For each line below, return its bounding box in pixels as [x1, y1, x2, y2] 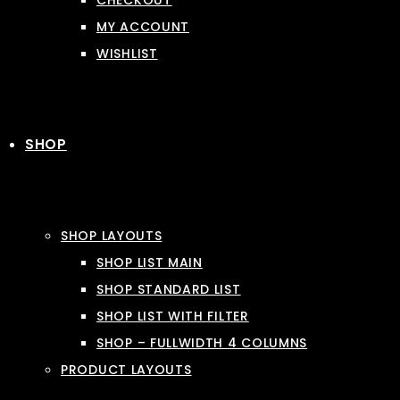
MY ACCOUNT [96, 18, 189, 36]
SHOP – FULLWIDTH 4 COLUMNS [96, 334, 308, 352]
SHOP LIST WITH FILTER [96, 307, 249, 325]
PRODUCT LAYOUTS [61, 361, 192, 379]
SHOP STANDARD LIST [96, 280, 241, 298]
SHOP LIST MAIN [96, 254, 203, 271]
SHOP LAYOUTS [61, 227, 162, 245]
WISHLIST [96, 45, 158, 62]
